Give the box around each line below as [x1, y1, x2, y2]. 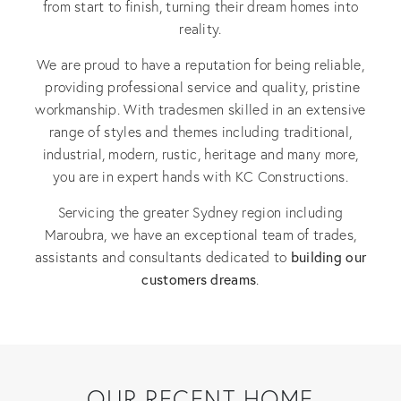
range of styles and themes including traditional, [48, 123, 353, 141]
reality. [179, 20, 222, 38]
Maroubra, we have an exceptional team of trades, [44, 226, 357, 243]
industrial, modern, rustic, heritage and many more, [42, 145, 359, 163]
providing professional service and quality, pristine [41, 78, 360, 96]
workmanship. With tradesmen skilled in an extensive [35, 100, 366, 118]
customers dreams [141, 269, 257, 288]
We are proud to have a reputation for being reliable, [37, 55, 364, 73]
